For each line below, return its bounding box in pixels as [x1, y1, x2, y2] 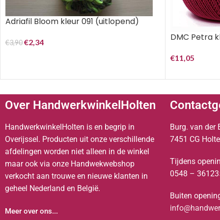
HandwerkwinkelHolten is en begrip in [5, 122, 135, 132]
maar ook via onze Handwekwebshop [5, 159, 135, 168]
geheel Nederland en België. [5, 184, 100, 193]
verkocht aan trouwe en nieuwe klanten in [5, 171, 148, 181]
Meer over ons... [5, 207, 58, 216]
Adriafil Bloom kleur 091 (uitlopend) [5, 15, 139, 27]
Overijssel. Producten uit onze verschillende [5, 135, 154, 144]
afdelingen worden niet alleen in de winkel [5, 147, 149, 156]
